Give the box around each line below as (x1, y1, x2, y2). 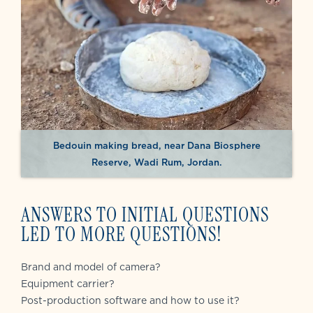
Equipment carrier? (21, 276, 115, 291)
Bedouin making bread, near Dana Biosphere (52, 138, 261, 152)
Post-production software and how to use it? (21, 293, 240, 307)
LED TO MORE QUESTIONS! (21, 221, 222, 247)
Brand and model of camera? (21, 259, 161, 274)
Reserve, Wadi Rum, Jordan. (91, 155, 222, 168)
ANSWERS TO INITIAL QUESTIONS (21, 201, 269, 228)
